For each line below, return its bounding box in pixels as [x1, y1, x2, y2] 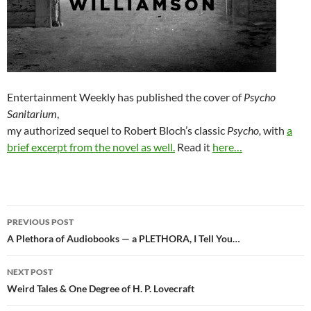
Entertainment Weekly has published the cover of [7, 90, 244, 103]
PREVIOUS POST [7, 216, 74, 227]
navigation [6, 229, 92, 252]
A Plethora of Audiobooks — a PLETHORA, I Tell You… [7, 232, 240, 244]
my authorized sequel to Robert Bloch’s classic [7, 123, 227, 137]
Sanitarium [7, 106, 57, 120]
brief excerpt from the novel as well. [7, 140, 175, 153]
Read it [175, 140, 212, 153]
